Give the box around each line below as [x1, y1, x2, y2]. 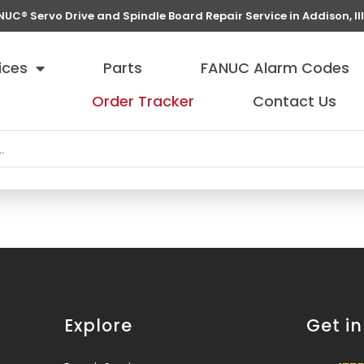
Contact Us [253, 91, 337, 111]
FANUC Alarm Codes [201, 58, 350, 78]
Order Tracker [92, 91, 195, 111]
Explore [64, 314, 132, 337]
